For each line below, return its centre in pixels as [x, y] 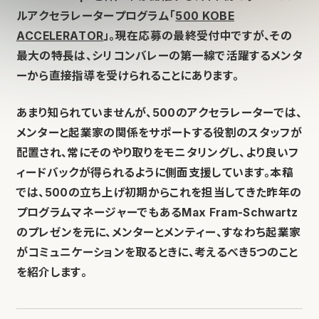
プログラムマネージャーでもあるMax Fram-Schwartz [157, 212]
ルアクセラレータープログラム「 [96, 16]
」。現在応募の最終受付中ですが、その [198, 36]
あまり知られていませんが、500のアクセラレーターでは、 [159, 113]
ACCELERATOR [60, 36]
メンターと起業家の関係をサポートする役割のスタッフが [159, 132]
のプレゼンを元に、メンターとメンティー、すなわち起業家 [158, 232]
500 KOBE [205, 16]
